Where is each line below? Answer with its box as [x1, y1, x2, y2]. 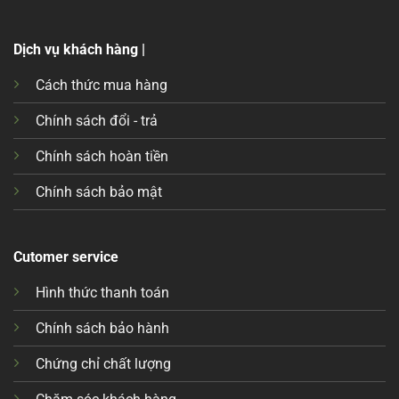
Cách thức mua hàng [35, 76, 167, 94]
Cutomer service [12, 248, 118, 266]
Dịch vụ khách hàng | [12, 40, 145, 58]
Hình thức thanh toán [35, 284, 169, 302]
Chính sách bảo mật [35, 183, 162, 200]
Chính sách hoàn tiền [35, 147, 168, 165]
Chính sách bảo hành [35, 320, 169, 338]
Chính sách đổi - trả [35, 111, 158, 129]
